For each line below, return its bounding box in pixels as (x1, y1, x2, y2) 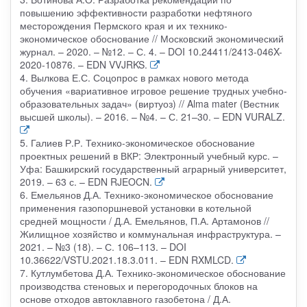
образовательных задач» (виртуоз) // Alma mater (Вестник (19, 96, 279, 110)
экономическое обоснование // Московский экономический (19, 31, 284, 45)
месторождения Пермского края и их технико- (19, 18, 228, 32)
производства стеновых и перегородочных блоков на (19, 278, 258, 293)
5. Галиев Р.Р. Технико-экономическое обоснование (19, 135, 255, 149)
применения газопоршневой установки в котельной (19, 200, 251, 214)
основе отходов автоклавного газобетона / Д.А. (19, 291, 231, 306)
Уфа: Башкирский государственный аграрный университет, (19, 161, 286, 175)
